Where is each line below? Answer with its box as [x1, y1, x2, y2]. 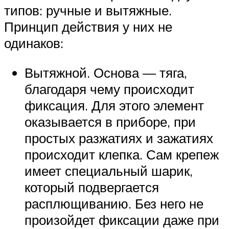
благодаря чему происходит [25, 80, 194, 97]
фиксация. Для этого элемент [25, 97, 204, 113]
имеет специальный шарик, [25, 162, 193, 179]
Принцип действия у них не [4, 18, 172, 35]
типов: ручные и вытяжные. [4, 2, 172, 19]
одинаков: [4, 35, 63, 52]
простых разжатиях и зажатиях [25, 129, 213, 146]
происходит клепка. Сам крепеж [25, 146, 219, 163]
